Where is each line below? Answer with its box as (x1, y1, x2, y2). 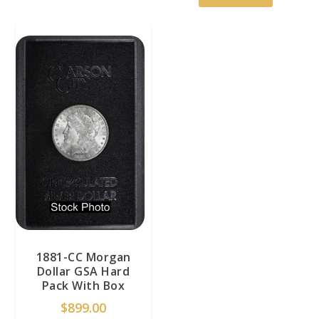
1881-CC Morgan (36, 249, 131, 265)
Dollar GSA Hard (36, 263, 130, 279)
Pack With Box (41, 277, 125, 293)
